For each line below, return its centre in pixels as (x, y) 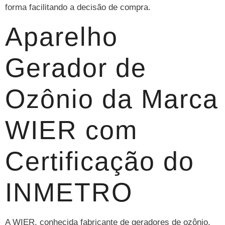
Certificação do (100, 161)
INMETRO (69, 192)
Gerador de (76, 68)
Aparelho (62, 36)
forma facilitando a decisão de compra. (78, 8)
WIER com (71, 130)
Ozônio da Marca (112, 99)
